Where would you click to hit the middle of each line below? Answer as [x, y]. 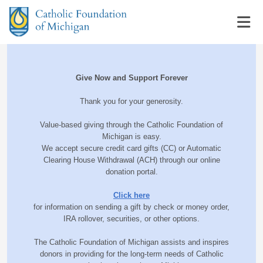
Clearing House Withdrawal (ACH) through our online [131, 160]
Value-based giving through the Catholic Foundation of [131, 125]
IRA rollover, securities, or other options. [131, 219]
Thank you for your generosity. [131, 101]
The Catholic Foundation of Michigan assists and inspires [131, 242]
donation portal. [131, 172]
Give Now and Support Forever [131, 78]
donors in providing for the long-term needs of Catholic [131, 254]
